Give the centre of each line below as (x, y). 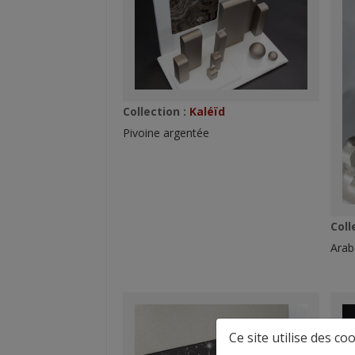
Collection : (155, 111)
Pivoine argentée (166, 132)
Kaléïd (206, 111)
